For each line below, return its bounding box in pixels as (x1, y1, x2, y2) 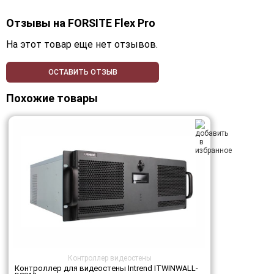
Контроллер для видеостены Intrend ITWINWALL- (15, 264, 198, 273)
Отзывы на (6, 17, 68, 30)
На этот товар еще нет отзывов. (6, 39, 158, 51)
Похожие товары (6, 92, 98, 105)
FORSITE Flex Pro (68, 17, 155, 30)
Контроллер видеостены (67, 254, 152, 262)
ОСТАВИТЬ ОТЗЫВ (48, 68, 117, 77)
